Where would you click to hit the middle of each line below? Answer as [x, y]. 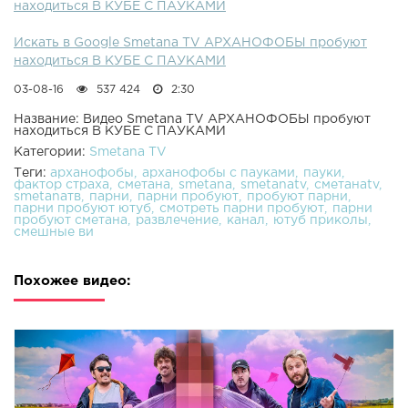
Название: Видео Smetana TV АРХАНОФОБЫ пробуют [192, 120]
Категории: [51, 153]
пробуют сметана [71, 221]
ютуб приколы [321, 221]
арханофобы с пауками [219, 173]
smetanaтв [47, 197]
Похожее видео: [72, 281]
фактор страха [61, 185]
